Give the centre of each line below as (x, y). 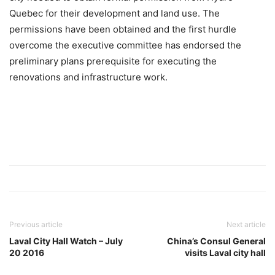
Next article (246, 224)
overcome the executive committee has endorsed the (125, 45)
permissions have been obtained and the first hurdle (123, 29)
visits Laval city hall (225, 253)
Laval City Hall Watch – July (66, 241)
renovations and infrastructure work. (88, 77)
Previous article (36, 224)
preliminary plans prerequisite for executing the (113, 61)
